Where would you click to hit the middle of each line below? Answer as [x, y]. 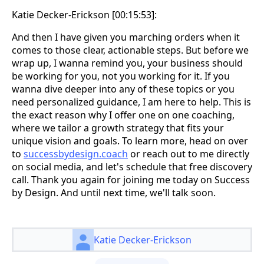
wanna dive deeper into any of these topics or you [123, 89]
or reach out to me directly [189, 154]
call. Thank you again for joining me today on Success [131, 180]
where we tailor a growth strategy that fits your [118, 128]
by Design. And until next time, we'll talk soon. [114, 193]
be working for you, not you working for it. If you [121, 76]
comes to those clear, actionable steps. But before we [130, 50]
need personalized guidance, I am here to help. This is [131, 102]
